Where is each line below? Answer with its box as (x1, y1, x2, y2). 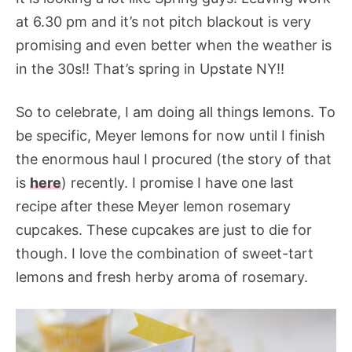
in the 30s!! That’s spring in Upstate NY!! (16, 60, 284, 77)
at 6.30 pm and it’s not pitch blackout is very (16, 13, 311, 30)
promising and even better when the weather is (16, 36, 332, 53)
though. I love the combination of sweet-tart (16, 244, 313, 262)
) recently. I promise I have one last (61, 174, 294, 191)
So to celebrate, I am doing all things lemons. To (16, 103, 335, 120)
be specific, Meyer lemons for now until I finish (16, 126, 325, 144)
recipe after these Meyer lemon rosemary (16, 197, 291, 214)
